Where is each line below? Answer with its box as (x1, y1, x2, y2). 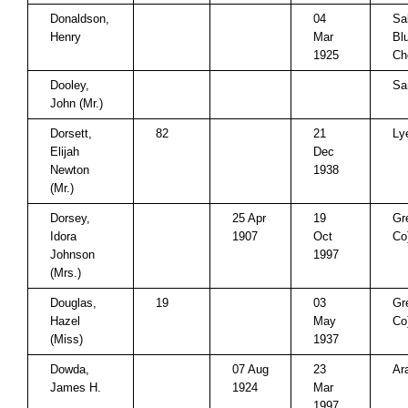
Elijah (50, 145, 79, 158)
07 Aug (232, 362, 269, 376)
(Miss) (50, 332, 83, 346)
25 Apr (232, 211, 266, 225)
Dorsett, (50, 127, 92, 140)
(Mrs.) (50, 266, 81, 280)
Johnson (50, 248, 95, 261)
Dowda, (50, 362, 89, 376)
